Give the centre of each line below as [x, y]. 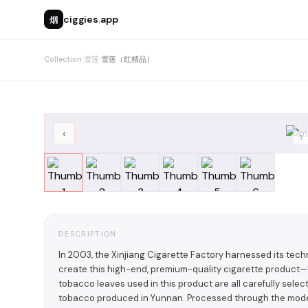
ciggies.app [91, 19]
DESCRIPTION [88, 234]
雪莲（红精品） [128, 59]
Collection [63, 59]
